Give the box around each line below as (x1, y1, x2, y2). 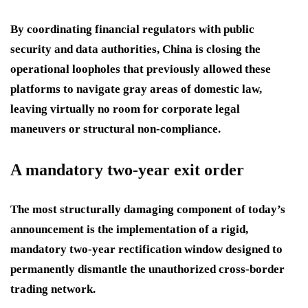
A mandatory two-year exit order (10, 161, 244, 179)
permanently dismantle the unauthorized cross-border (10, 263, 285, 276)
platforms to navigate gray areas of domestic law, (10, 82, 262, 96)
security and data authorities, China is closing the (10, 43, 261, 56)
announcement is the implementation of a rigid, (10, 223, 248, 236)
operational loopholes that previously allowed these (10, 63, 271, 76)
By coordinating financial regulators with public (10, 23, 254, 36)
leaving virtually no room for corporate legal (10, 102, 240, 116)
